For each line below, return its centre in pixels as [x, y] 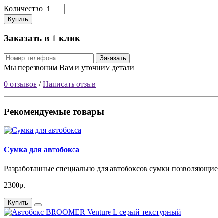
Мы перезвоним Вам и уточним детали [69, 67]
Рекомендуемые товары [54, 111]
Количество [23, 8]
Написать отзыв [69, 84]
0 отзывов [20, 84]
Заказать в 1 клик [42, 38]
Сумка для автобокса [42, 149]
